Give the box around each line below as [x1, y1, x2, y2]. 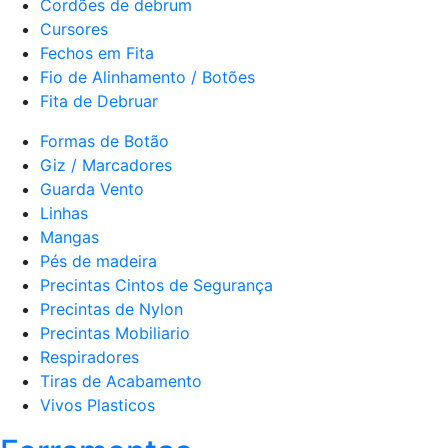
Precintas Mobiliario [40, 322, 190, 343]
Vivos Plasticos [40, 394, 155, 415]
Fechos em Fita [40, 42, 154, 63]
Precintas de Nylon [40, 298, 183, 319]
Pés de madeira [40, 250, 157, 271]
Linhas [40, 202, 88, 223]
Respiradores [40, 346, 139, 367]
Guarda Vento [40, 178, 144, 199]
